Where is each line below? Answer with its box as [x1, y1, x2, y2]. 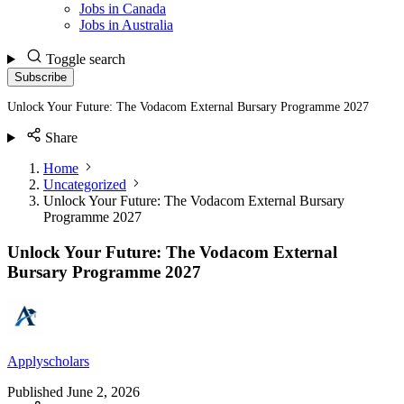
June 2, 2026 [67, 383, 140, 399]
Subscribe [14, 70, 67, 84]
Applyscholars [7, 353, 89, 369]
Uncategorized [43, 177, 126, 193]
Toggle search [45, 51, 125, 67]
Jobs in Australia [79, 17, 173, 32]
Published [7, 383, 63, 399]
